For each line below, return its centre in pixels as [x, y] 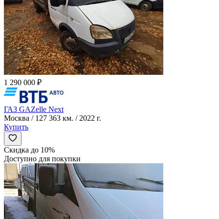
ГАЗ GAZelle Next [34, 109]
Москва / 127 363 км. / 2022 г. [53, 118]
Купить [16, 127]
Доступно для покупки [42, 158]
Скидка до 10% [29, 150]
